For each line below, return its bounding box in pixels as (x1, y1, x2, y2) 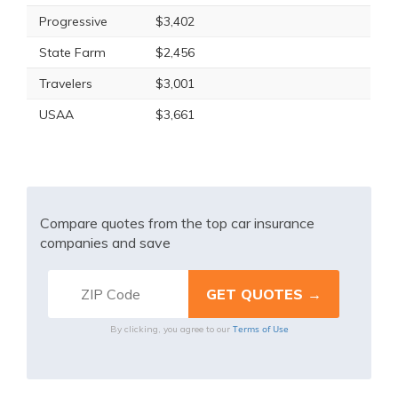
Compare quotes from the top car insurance (40, 214, 314, 232)
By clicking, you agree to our (109, 323, 233, 335)
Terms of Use (232, 322, 289, 335)
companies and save (40, 234, 171, 251)
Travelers (39, 76, 92, 92)
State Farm (39, 44, 106, 60)
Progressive (39, 13, 107, 29)
